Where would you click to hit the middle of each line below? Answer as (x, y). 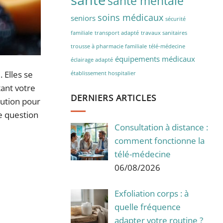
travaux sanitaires (164, 33)
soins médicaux (130, 17)
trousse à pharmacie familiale (109, 46)
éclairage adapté (92, 59)
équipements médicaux (155, 58)
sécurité (175, 19)
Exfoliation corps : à (151, 193)
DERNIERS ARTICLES (113, 98)
